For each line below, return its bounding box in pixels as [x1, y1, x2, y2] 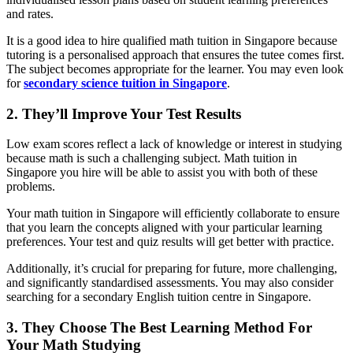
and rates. [6, 6, 54, 20]
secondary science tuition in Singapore [24, 76, 227, 90]
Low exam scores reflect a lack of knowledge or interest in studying [6, 137, 342, 151]
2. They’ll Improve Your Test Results [6, 105, 241, 122]
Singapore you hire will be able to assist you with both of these [6, 165, 318, 180]
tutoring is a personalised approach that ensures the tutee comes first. [6, 47, 344, 61]
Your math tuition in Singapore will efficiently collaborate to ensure [6, 206, 340, 221]
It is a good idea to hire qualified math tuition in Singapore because [6, 33, 337, 47]
